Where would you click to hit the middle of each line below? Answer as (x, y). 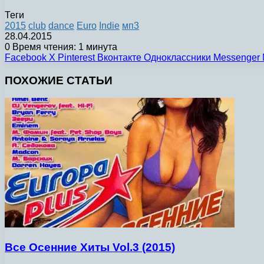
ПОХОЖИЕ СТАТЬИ (59, 80)
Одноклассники (177, 57)
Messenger (237, 57)
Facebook (26, 57)
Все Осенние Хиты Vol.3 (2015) (90, 247)
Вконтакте (119, 57)
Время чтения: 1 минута (64, 47)
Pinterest (76, 57)
